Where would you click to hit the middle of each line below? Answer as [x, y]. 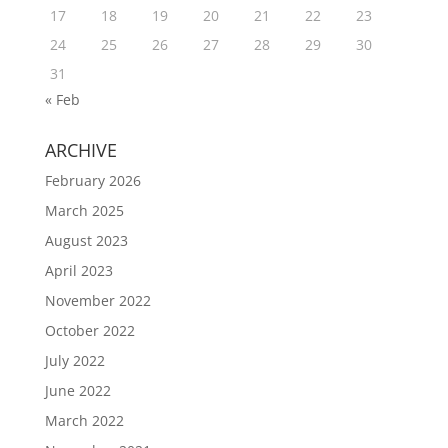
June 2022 [77, 390]
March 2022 [84, 420]
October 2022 [89, 330]
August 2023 [86, 240]
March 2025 [84, 210]
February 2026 [92, 180]
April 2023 [78, 270]
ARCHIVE [80, 150]
